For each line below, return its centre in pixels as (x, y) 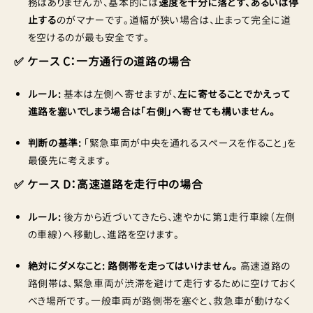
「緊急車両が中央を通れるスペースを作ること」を (189, 143)
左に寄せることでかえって (234, 94)
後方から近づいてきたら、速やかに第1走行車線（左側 (178, 217)
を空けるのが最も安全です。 (88, 38)
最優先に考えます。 (69, 161)
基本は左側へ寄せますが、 (119, 94)
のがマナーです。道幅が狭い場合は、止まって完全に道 (174, 20)
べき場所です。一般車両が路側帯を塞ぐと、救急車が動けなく (159, 301)
